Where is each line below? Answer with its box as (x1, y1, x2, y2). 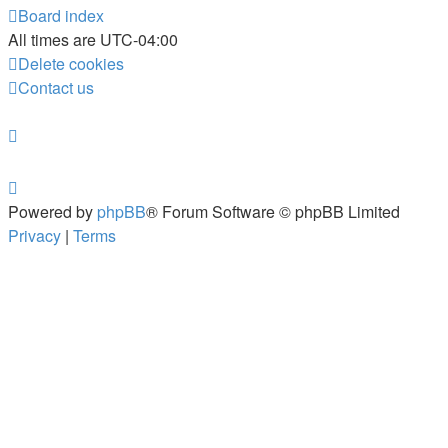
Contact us (18, 76, 94, 100)
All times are (8, 28, 100, 52)
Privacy (8, 224, 61, 248)
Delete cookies (18, 52, 124, 76)
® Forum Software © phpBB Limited (146, 200, 400, 224)
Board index (18, 4, 104, 28)
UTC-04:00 (100, 28, 178, 52)
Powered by (8, 200, 97, 224)
